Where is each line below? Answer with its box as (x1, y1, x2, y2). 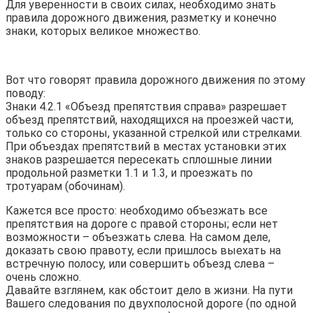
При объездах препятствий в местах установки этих (6, 139, 286, 153)
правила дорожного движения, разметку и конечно (6, 10, 277, 24)
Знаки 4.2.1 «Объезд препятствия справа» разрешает (6, 99, 287, 113)
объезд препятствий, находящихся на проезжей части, (6, 112, 293, 126)
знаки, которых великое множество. (6, 24, 201, 38)
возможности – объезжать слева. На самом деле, (6, 230, 270, 244)
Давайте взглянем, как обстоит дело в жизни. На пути (6, 283, 293, 297)
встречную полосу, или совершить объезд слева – (6, 256, 275, 270)
